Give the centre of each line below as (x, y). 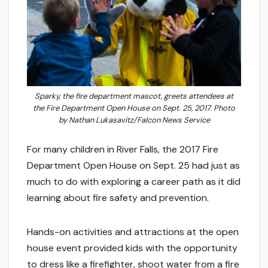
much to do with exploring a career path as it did (134, 182)
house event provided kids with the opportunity (132, 248)
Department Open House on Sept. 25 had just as (133, 166)
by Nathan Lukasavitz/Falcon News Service (134, 120)
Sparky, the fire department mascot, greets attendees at (134, 96)
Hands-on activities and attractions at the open (133, 232)
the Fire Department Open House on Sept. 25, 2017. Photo (134, 108)
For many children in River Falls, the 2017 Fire (123, 150)
